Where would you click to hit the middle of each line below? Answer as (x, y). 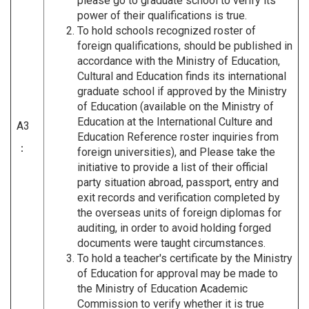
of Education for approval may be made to (178, 273)
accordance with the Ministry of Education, (179, 61)
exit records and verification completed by (179, 197)
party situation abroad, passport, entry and (178, 182)
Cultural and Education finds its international (182, 76)
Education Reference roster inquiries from (178, 137)
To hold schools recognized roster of (167, 30)
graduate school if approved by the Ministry (182, 91)
